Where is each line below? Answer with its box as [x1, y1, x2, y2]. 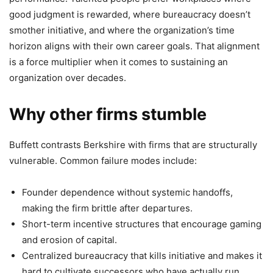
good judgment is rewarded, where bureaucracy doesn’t [9, 9, 250, 21]
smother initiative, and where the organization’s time [9, 24, 235, 37]
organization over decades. [9, 72, 126, 84]
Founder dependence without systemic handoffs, [22, 186, 233, 199]
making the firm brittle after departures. [22, 202, 193, 214]
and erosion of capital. [22, 234, 117, 246]
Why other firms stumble [9, 104, 207, 125]
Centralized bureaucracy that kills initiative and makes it [22, 250, 262, 262]
